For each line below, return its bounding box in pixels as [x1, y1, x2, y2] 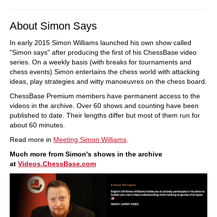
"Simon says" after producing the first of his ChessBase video [10, 48, 197, 56]
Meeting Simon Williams [53, 136, 126, 143]
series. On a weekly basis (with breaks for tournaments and [10, 58, 191, 66]
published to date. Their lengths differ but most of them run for [10, 111, 200, 119]
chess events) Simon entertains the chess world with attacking [10, 68, 200, 76]
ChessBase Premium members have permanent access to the [10, 92, 200, 100]
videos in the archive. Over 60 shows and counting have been [10, 102, 199, 109]
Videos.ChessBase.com [18, 160, 96, 168]
